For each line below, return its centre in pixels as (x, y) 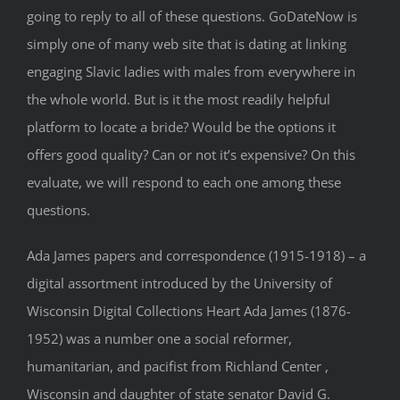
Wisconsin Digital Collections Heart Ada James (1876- (189, 311)
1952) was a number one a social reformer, (159, 339)
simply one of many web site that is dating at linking (187, 44)
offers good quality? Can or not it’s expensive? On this (191, 155)
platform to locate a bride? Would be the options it (181, 127)
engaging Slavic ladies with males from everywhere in (191, 72)
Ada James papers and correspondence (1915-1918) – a (196, 256)
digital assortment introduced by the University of (179, 283)
